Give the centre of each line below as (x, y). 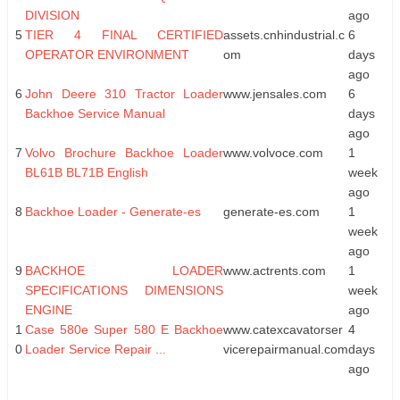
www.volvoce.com (273, 152)
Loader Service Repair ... (96, 349)
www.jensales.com (275, 93)
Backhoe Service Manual (95, 113)
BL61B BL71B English (87, 172)
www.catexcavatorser (283, 329)
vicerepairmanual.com (286, 349)
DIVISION (52, 15)
